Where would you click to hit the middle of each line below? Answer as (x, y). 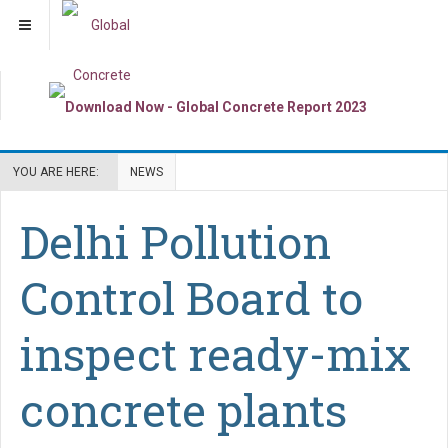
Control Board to (191, 297)
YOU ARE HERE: (59, 171)
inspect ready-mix (215, 353)
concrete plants (183, 409)
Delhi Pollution (175, 241)
